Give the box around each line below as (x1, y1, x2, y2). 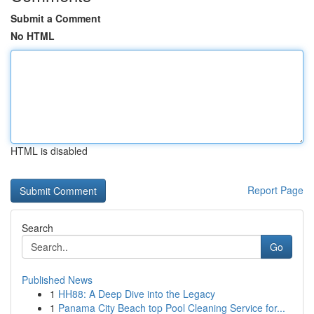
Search (22, 221, 53, 235)
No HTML (11, 29, 55, 43)
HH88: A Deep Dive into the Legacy (58, 287, 215, 301)
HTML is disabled (11, 144, 88, 158)
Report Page (247, 183, 303, 197)
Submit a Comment (11, 11, 101, 25)
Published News (22, 273, 93, 287)
